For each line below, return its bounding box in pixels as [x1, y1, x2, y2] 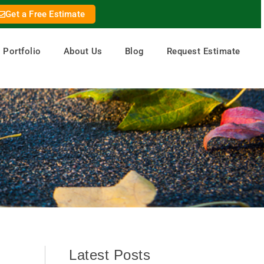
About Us [63, 46, 103, 57]
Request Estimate [166, 46, 240, 57]
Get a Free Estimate [5, 9, 85, 19]
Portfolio [3, 46, 41, 57]
